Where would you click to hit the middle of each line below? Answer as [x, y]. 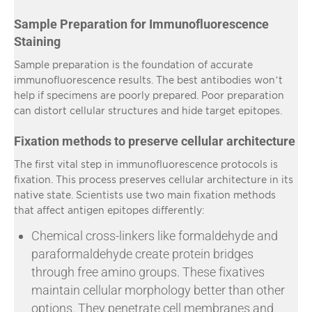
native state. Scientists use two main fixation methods [145, 194]
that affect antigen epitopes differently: [109, 210]
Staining [37, 41]
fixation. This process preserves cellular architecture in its [154, 179]
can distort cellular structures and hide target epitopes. [148, 110]
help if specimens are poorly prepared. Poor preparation [149, 95]
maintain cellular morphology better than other [158, 290]
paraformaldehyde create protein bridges [142, 253]
